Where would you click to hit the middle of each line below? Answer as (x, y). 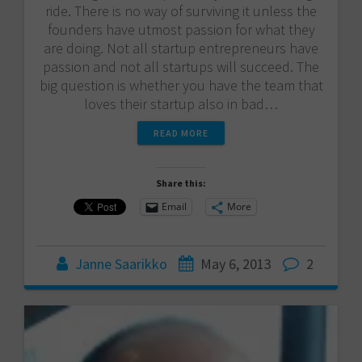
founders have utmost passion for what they (181, 29)
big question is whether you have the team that (181, 85)
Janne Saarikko (121, 263)
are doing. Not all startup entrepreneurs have (181, 48)
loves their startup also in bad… (181, 103)
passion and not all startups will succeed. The (181, 66)
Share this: (181, 183)
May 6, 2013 (236, 263)
